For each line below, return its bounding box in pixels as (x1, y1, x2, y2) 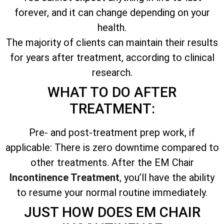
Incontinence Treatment (9, 171, 119, 183)
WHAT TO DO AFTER (47, 83, 176, 100)
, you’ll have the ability (119, 171, 214, 183)
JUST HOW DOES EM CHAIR (23, 203, 200, 220)
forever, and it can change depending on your (14, 6, 210, 18)
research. (91, 66, 132, 78)
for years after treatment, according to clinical (9, 51, 214, 63)
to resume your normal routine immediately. (16, 186, 207, 198)
